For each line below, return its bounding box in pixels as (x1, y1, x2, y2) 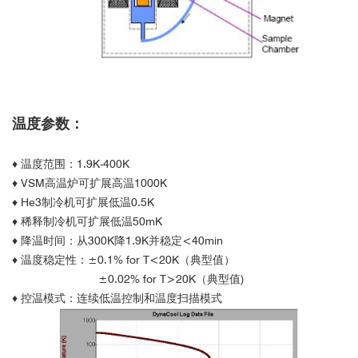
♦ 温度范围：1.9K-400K (12, 157, 129, 171)
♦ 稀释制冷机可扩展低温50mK (12, 215, 162, 229)
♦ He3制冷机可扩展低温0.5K (12, 196, 154, 209)
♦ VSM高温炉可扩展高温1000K (12, 177, 167, 190)
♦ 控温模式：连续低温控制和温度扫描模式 (12, 292, 222, 305)
